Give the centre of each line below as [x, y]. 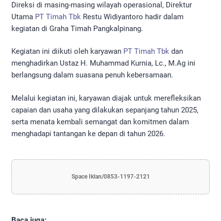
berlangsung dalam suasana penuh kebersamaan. [92, 75]
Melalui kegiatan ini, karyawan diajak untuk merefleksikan [106, 98]
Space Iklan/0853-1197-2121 [110, 176]
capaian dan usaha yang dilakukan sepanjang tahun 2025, [105, 110]
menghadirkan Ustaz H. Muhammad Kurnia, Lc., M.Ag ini [103, 63]
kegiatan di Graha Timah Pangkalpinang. [77, 28]
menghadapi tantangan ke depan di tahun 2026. [88, 133]
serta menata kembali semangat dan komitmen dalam [100, 122]
